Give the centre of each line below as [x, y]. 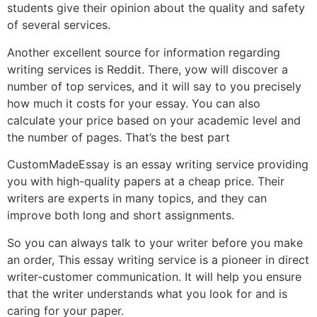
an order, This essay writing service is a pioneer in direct [158, 259]
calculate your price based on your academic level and [154, 120]
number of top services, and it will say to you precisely [154, 86]
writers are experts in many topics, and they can [137, 198]
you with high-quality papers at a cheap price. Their [146, 181]
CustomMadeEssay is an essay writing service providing [158, 165]
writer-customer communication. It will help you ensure [154, 276]
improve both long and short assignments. [121, 215]
